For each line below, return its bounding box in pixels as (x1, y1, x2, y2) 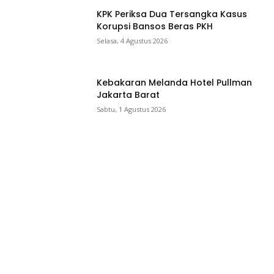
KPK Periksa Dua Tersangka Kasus (97, 8, 248, 21)
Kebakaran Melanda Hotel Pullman (97, 76, 253, 89)
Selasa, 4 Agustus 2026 (97, 36, 168, 46)
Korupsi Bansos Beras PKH (97, 20, 213, 33)
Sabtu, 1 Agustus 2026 (97, 105, 166, 114)
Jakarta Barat (97, 89, 160, 102)
